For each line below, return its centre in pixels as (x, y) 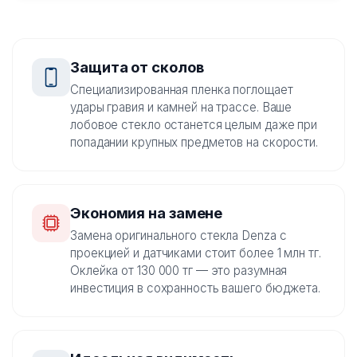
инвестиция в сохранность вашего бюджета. (195, 288)
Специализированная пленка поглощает (182, 90)
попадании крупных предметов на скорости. (194, 143)
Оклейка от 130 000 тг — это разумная (179, 271)
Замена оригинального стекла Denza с (178, 236)
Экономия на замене (147, 213)
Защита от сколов (137, 67)
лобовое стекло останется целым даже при (194, 125)
